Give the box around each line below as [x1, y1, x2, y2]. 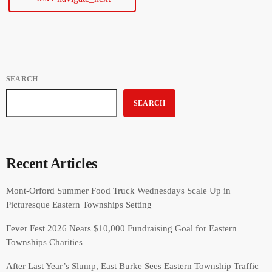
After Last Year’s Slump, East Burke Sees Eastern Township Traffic [6, 260, 259, 271]
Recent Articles [6, 155, 97, 171]
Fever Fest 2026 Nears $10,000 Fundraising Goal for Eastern [6, 223, 237, 233]
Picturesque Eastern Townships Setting [6, 199, 152, 209]
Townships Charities [6, 237, 83, 247]
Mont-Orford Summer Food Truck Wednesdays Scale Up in [6, 185, 231, 195]
